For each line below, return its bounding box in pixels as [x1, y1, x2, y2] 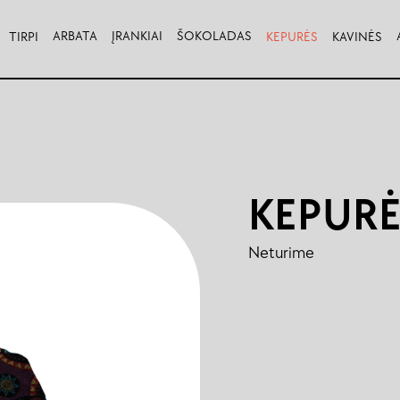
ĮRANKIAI [111, 28, 162, 46]
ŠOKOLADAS [176, 28, 252, 46]
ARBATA [52, 28, 97, 46]
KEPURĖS [265, 28, 318, 46]
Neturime [248, 242, 314, 263]
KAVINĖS [331, 28, 382, 46]
